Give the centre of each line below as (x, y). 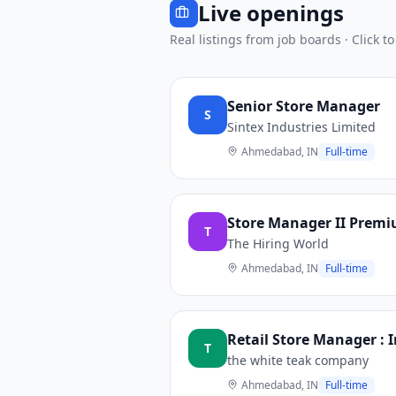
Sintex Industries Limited (301, 127)
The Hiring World (278, 244)
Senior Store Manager (304, 106)
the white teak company (298, 360)
